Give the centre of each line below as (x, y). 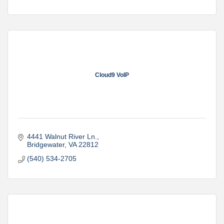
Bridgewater (45, 144)
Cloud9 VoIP (112, 75)
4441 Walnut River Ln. (62, 136)
